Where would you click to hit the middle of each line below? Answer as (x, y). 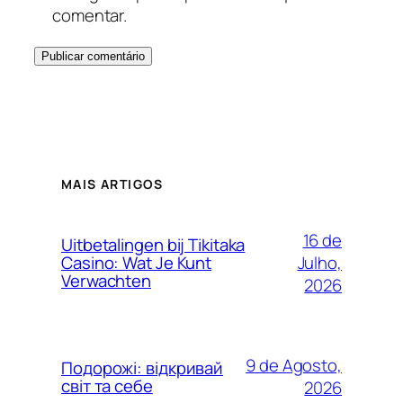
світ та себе (107, 386)
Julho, (319, 262)
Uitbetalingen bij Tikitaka (153, 245)
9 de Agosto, (294, 366)
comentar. (90, 15)
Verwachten (107, 281)
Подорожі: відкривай (143, 368)
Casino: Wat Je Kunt (137, 263)
